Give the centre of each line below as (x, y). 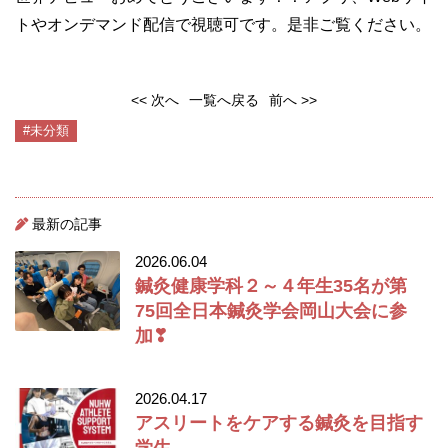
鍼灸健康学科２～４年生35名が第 (271, 286)
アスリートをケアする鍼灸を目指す (279, 423)
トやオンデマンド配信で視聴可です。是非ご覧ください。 (223, 25)
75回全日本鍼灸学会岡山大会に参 (271, 311)
